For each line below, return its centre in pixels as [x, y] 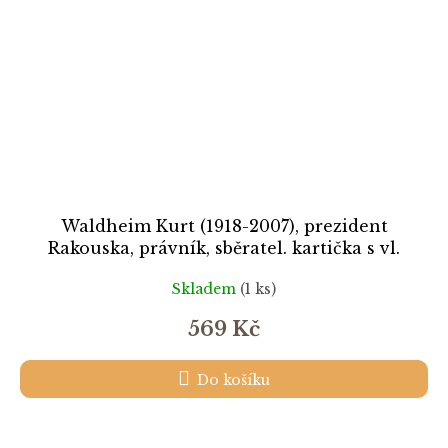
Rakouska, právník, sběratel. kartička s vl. [224, 248]
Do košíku [233, 380]
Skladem [206, 288]
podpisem [224, 270]
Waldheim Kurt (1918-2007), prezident [224, 226]
